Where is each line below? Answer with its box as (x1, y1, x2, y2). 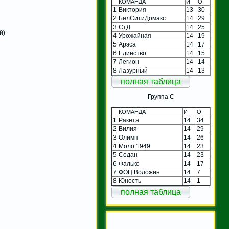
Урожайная (119, 32, 151, 40)
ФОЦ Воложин (119, 169, 160, 176)
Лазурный (119, 67, 148, 75)
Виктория (119, 6, 146, 14)
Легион (119, 58, 139, 66)
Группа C (148, 93, 174, 101)
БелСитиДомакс (119, 15, 166, 22)
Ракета (119, 117, 139, 124)
